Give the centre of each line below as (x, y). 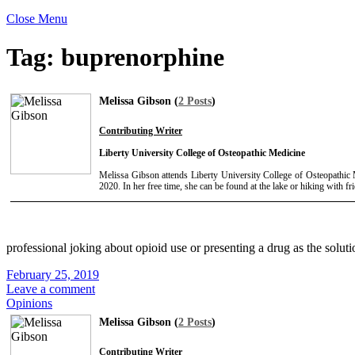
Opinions (29, 303)
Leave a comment (51, 288)
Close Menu (37, 19)
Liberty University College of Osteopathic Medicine (202, 153)
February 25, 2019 (53, 274)
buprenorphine (143, 57)
